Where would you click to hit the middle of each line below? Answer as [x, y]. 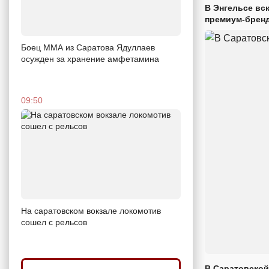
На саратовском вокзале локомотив [91, 210]
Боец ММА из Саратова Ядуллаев [88, 47]
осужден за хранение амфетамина [90, 59]
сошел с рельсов [54, 222]
